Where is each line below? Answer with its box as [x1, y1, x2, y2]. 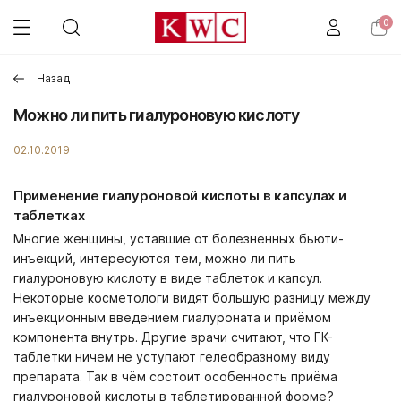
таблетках [13, 207, 85, 224]
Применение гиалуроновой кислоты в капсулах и [13, 187, 346, 204]
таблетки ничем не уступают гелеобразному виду [13, 349, 330, 364]
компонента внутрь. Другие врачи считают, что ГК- [13, 329, 333, 345]
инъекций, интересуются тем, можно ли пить [13, 251, 296, 266]
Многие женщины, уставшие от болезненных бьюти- [13, 231, 344, 246]
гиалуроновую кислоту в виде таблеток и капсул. [13, 270, 322, 286]
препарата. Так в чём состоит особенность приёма [13, 369, 337, 384]
